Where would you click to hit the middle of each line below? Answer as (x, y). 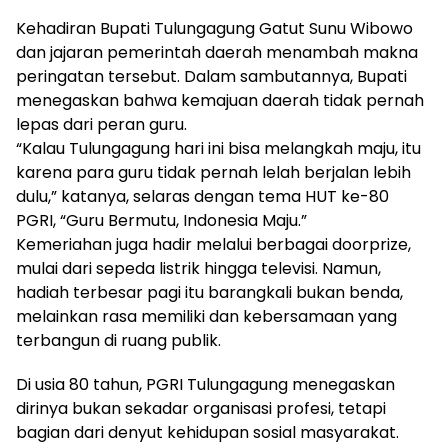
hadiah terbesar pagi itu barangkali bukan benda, (209, 293)
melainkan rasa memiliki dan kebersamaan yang (206, 317)
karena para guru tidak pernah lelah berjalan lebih (213, 173)
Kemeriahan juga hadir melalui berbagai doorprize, (213, 245)
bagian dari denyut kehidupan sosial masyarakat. (207, 433)
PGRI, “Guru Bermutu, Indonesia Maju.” (161, 221)
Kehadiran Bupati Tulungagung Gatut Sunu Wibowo (214, 29)
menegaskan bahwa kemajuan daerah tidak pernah (220, 101)
